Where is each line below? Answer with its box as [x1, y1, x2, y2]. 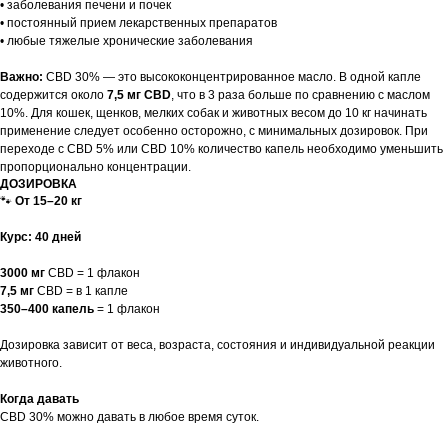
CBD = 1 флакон [48, 266, 140, 281]
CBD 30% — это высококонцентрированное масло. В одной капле [46, 70, 421, 85]
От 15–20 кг [12, 194, 82, 209]
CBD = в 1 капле [37, 284, 128, 299]
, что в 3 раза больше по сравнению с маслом [171, 88, 430, 103]
